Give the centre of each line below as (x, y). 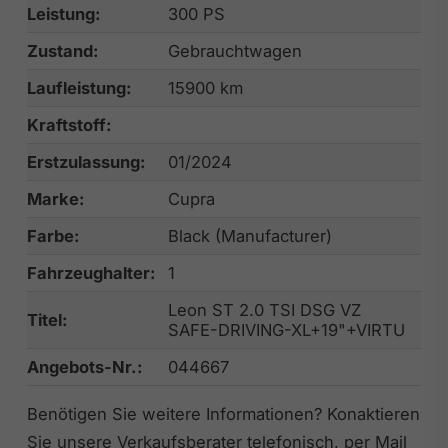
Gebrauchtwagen (234, 50)
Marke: (55, 198)
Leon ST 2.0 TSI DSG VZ (264, 309)
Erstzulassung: (86, 161)
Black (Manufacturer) (249, 235)
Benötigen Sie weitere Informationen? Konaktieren (223, 413)
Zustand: (62, 50)
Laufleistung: (79, 87)
